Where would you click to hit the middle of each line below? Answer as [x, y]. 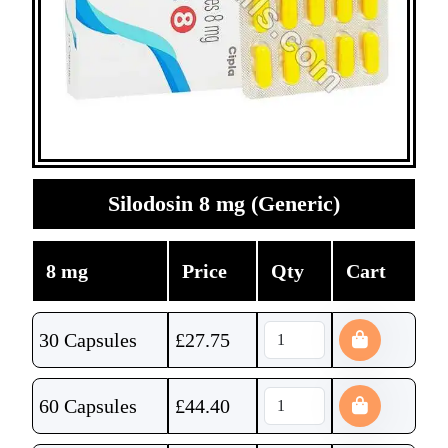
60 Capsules [88, 406]
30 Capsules [88, 340]
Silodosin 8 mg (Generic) [224, 203]
